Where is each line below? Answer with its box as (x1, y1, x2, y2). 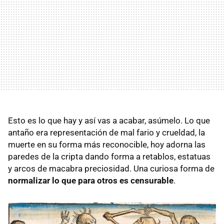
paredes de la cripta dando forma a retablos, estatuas (8, 151, 210, 161)
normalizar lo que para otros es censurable (8, 175, 173, 185)
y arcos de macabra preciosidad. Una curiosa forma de (8, 163, 214, 173)
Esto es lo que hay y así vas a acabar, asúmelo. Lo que (8, 115, 210, 125)
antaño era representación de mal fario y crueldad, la (8, 127, 205, 137)
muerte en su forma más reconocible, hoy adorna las (8, 139, 205, 149)
